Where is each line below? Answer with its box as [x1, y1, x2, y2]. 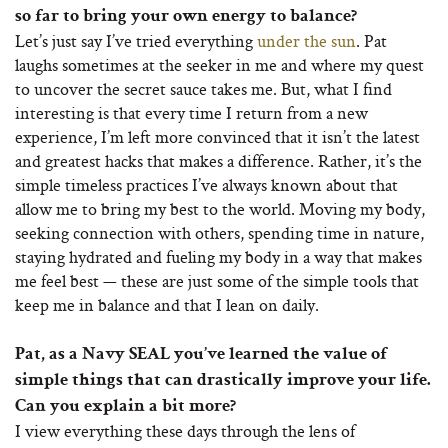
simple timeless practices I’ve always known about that [15, 173, 398, 197]
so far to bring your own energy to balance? [15, 8, 357, 27]
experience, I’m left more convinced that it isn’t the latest [15, 125, 420, 149]
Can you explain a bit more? [15, 398, 236, 417]
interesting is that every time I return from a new [15, 101, 368, 125]
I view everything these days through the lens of [15, 419, 355, 443]
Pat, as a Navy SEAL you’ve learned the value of [15, 346, 387, 365]
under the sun [257, 29, 356, 53]
